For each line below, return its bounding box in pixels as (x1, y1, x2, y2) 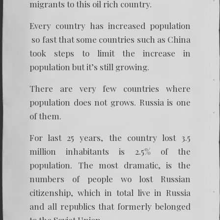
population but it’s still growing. (29, 61, 149, 72)
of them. (29, 110, 61, 121)
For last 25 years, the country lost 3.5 (29, 132, 191, 143)
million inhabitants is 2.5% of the (29, 146, 191, 157)
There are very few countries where (29, 83, 191, 94)
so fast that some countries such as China (29, 34, 191, 45)
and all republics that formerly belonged (29, 201, 191, 212)
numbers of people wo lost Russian (29, 173, 191, 184)
